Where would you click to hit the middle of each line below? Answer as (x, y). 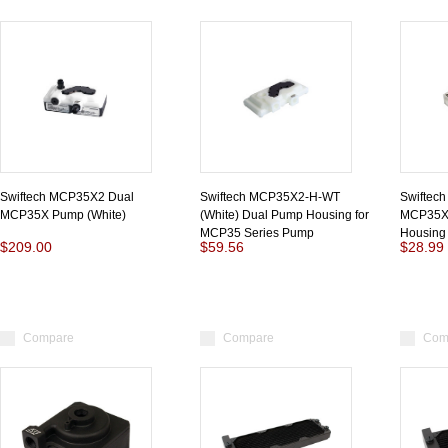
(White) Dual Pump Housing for (284, 215)
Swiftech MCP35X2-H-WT (270, 197)
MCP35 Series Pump (257, 233)
